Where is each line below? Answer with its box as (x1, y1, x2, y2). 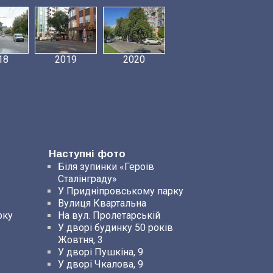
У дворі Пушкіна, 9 (58, 246, 143, 258)
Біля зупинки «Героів (58, 161, 154, 172)
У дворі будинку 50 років (58, 222, 173, 233)
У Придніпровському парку (58, 185, 183, 197)
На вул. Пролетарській (58, 210, 160, 221)
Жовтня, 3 (58, 234, 103, 246)
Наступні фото (49, 148, 126, 160)
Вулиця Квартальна (58, 197, 146, 209)
